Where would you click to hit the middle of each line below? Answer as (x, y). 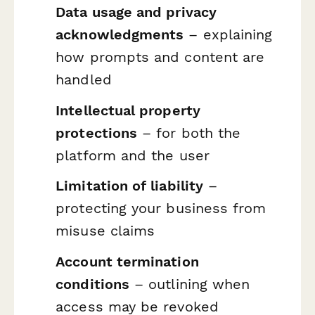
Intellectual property (128, 110)
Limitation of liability (130, 186)
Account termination (127, 261)
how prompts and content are (160, 57)
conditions (92, 284)
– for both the (189, 133)
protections (97, 133)
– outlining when (190, 284)
